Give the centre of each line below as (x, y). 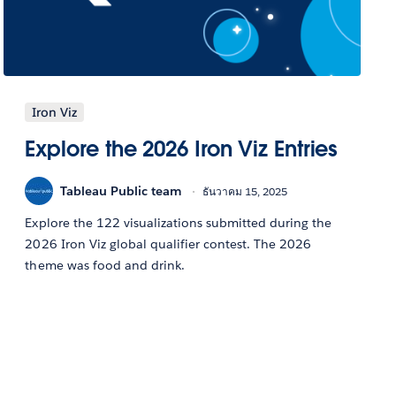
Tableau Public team (122, 190)
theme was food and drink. (105, 266)
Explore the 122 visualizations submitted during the (179, 223)
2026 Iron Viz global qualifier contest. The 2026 (168, 244)
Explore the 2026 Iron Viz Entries (182, 149)
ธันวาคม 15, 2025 (245, 191)
